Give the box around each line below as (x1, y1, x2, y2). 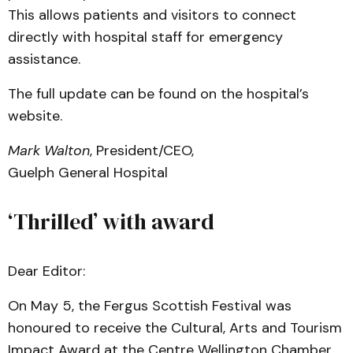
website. (8, 106, 62, 125)
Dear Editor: (8, 262, 85, 281)
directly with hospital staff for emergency (8, 28, 283, 46)
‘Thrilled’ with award (8, 206, 214, 236)
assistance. (8, 50, 80, 69)
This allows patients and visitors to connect (8, 6, 296, 24)
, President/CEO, (90, 141, 198, 160)
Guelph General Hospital (8, 163, 168, 182)
